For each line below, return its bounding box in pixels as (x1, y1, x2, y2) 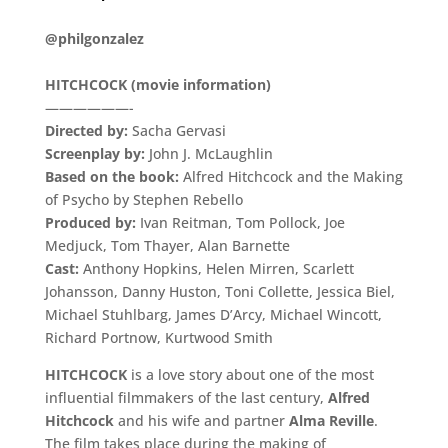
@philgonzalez (44, 28, 144, 48)
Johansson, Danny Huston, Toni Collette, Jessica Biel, (44, 281, 395, 301)
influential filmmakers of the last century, (44, 387, 328, 407)
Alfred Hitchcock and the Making (178, 166, 403, 186)
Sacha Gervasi (127, 120, 226, 140)
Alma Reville (288, 410, 374, 430)
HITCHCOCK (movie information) (44, 74, 271, 94)
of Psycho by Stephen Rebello (44, 189, 243, 209)
